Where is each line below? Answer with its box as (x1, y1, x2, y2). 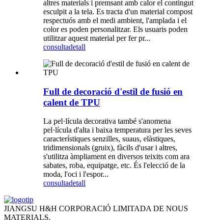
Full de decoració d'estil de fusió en (43, 86, 183, 97)
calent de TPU (43, 97, 100, 108)
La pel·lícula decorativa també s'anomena (43, 117, 171, 126)
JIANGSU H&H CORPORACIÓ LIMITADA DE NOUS (4, 204, 188, 213)
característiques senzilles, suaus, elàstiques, (43, 135, 175, 143)
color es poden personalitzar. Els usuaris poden (43, 25, 188, 33)
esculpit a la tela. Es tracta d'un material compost (43, 7, 192, 16)
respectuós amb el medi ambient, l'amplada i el (43, 16, 187, 25)
